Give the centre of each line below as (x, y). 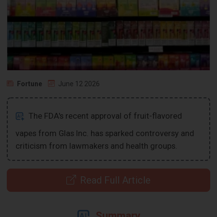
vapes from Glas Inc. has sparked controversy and (105, 133)
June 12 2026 (79, 84)
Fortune (30, 84)
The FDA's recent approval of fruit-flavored (105, 116)
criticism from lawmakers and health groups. (97, 146)
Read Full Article (115, 180)
